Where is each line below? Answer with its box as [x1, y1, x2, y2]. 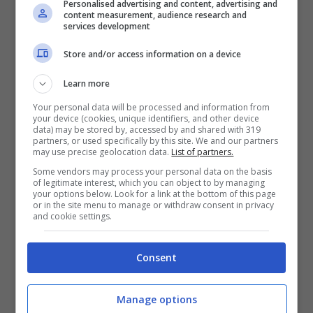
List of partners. [171, 145, 234, 158]
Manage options [116, 293, 197, 307]
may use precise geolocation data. [33, 145, 172, 158]
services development [64, 20, 151, 32]
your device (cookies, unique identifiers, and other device [33, 112, 260, 124]
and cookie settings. [33, 210, 112, 222]
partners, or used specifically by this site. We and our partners [33, 134, 279, 147]
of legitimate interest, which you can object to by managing [33, 176, 265, 189]
